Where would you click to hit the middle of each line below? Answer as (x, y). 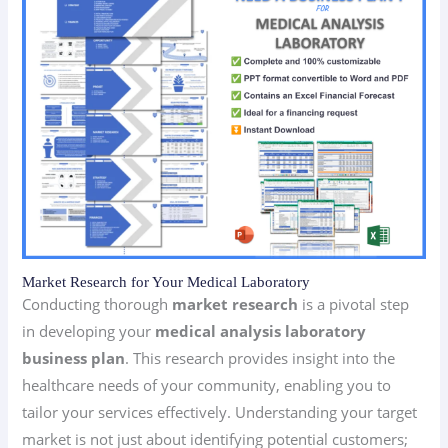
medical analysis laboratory (261, 331)
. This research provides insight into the (260, 358)
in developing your (89, 331)
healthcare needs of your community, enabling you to (207, 385)
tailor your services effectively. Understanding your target (220, 412)
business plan (74, 358)
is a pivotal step (354, 304)
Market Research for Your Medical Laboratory (166, 282)
